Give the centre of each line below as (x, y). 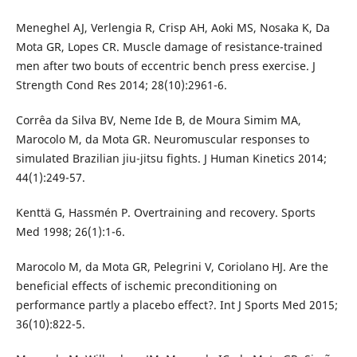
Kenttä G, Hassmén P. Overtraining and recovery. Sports (165, 213)
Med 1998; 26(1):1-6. (70, 232)
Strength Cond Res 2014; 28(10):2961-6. (121, 85)
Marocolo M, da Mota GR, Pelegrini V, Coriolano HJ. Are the (172, 267)
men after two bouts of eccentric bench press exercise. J (165, 66)
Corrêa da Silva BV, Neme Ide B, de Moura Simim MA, (158, 120)
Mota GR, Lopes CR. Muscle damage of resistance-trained (169, 47)
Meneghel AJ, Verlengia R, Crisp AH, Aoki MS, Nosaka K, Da (173, 28)
